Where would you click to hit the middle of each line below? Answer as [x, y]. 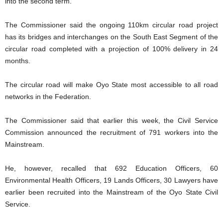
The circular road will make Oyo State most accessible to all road [111, 85]
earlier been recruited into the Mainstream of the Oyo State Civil [111, 192]
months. [18, 61]
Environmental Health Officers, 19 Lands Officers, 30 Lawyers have [111, 180]
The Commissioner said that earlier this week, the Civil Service [111, 121]
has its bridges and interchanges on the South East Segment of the [111, 37]
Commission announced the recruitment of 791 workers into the [111, 133]
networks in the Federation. [48, 97]
